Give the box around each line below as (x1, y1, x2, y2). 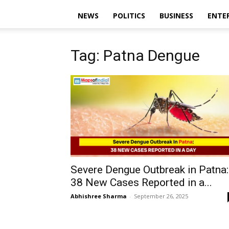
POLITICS (113, 11, 145, 20)
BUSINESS (159, 11, 193, 20)
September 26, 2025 (134, 192, 188, 200)
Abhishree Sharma (71, 192, 127, 200)
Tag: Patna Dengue (71, 47, 200, 64)
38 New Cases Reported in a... (71, 176, 212, 189)
